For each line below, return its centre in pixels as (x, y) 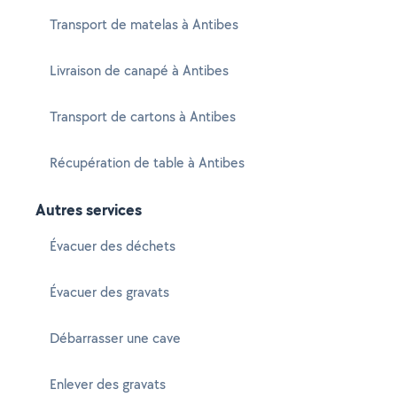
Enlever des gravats (108, 384)
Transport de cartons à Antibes (143, 117)
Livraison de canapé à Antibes (139, 70)
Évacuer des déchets (113, 246)
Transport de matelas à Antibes (144, 24)
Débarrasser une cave (115, 338)
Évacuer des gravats (109, 292)
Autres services (89, 210)
